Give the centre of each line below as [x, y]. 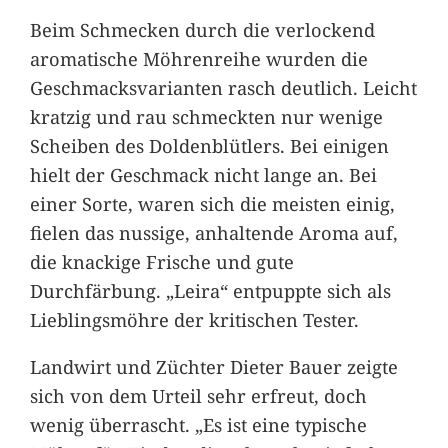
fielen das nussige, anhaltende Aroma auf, [213, 232]
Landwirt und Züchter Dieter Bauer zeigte [213, 367]
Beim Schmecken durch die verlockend [202, 29]
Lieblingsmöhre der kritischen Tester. [194, 319]
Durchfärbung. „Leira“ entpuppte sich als [210, 290]
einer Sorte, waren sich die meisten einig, [212, 203]
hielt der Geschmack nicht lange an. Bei [203, 174]
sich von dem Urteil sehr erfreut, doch [198, 396]
